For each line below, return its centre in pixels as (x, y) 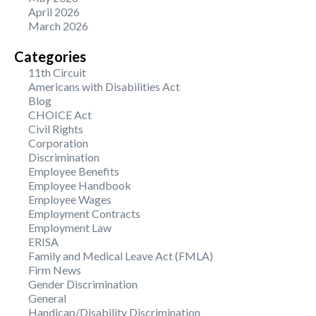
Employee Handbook (80, 185)
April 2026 (54, 11)
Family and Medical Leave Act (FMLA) (121, 255)
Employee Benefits (74, 171)
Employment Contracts (84, 213)
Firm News (55, 269)
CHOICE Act (60, 114)
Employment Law (70, 227)
